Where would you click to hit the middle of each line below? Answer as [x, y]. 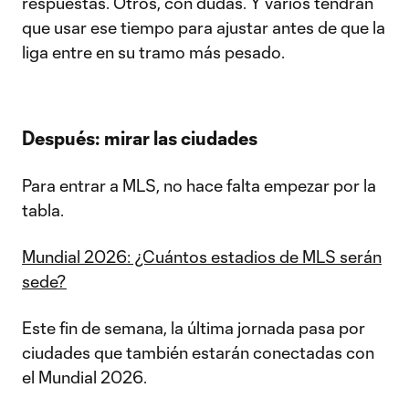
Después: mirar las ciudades [140, 138]
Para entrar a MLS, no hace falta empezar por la [199, 185]
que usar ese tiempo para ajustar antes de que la [204, 27]
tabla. [43, 210]
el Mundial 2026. [86, 377]
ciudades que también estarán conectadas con [198, 352]
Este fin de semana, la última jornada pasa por [194, 328]
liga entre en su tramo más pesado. [153, 52]
